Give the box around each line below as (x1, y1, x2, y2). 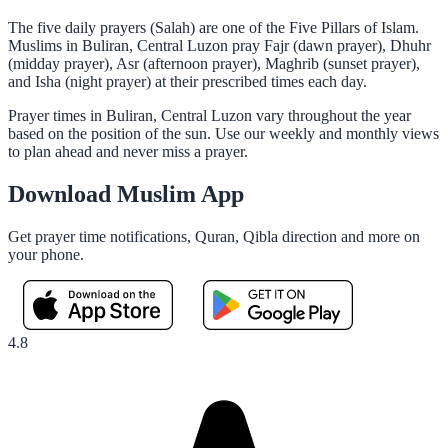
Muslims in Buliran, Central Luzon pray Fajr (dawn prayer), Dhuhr (8, 36, 431, 54)
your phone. (8, 245, 84, 263)
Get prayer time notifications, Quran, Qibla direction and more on (8, 227, 420, 245)
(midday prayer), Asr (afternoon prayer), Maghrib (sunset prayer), (8, 54, 420, 72)
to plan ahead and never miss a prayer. (8, 142, 248, 160)
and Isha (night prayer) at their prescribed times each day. (8, 72, 367, 90)
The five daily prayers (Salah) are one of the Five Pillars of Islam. (8, 18, 419, 36)
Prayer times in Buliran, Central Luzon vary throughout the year (8, 106, 411, 124)
